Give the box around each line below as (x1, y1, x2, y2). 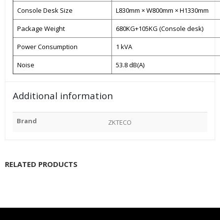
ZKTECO (108, 117, 132, 127)
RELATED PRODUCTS (5, 159, 78, 169)
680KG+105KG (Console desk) (116, 24, 203, 33)
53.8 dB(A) (116, 60, 144, 69)
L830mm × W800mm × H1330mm (116, 5, 209, 15)
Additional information (13, 89, 113, 102)
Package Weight (17, 24, 65, 33)
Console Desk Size (17, 5, 73, 15)
